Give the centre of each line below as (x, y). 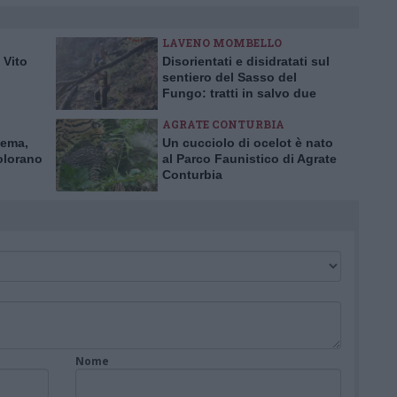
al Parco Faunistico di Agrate (249, 159)
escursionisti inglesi (224, 109)
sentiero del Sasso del (230, 77)
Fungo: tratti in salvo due (239, 93)
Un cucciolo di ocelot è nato (248, 143)
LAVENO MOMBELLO (222, 43)
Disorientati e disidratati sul (246, 61)
